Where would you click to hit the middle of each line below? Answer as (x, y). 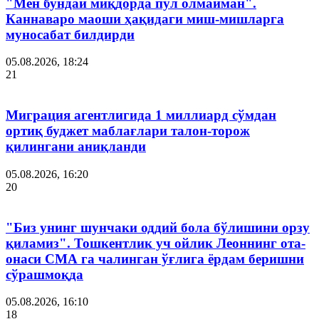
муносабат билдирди (70, 34)
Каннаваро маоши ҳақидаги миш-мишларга (145, 19)
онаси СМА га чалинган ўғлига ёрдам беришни (155, 258)
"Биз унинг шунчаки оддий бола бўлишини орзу (158, 227)
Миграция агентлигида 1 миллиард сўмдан (141, 115)
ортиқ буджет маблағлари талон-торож (128, 131)
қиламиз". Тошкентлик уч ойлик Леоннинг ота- (156, 243)
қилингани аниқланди (76, 147)
